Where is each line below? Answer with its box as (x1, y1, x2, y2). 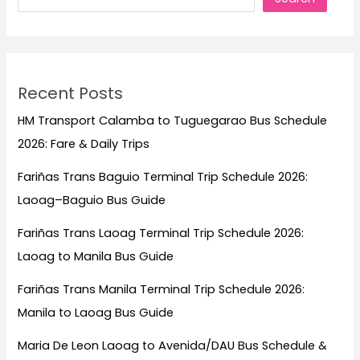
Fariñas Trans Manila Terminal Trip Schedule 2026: (18, 280, 305, 297)
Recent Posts (18, 81, 124, 104)
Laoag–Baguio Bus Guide (18, 191, 166, 208)
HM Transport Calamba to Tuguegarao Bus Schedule (18, 112, 328, 129)
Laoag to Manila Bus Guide (18, 247, 174, 264)
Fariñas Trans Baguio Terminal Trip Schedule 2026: (18, 168, 309, 185)
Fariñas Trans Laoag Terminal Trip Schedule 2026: (18, 224, 305, 241)
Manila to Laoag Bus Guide (18, 304, 174, 321)
